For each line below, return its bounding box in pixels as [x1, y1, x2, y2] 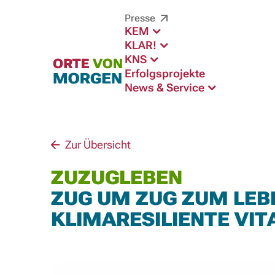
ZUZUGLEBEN [50, 166, 182, 190]
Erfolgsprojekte [124, 67, 205, 80]
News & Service [124, 81, 207, 94]
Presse [124, 12, 158, 24]
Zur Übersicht [62, 138, 131, 151]
